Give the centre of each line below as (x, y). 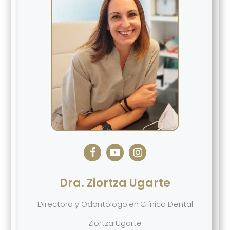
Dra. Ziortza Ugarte (115, 183)
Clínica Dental (166, 204)
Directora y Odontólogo (82, 204)
